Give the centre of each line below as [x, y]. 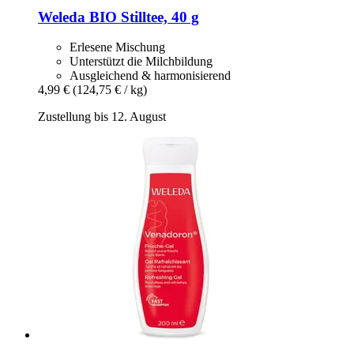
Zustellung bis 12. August [102, 117]
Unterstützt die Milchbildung [141, 62]
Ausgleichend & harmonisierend [150, 76]
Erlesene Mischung [117, 47]
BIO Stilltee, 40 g [142, 17]
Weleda [62, 17]
